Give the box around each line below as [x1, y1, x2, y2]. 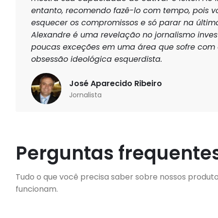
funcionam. [16, 183, 58, 195]
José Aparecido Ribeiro [69, 77, 162, 89]
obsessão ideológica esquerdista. [31, 54, 162, 65]
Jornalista [69, 90, 102, 100]
